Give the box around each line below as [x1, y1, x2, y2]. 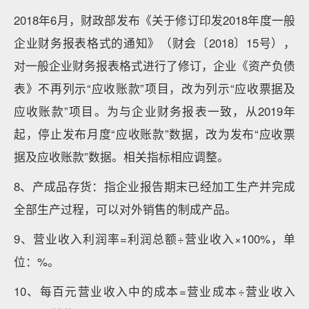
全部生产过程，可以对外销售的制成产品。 [14, 201, 237, 217]
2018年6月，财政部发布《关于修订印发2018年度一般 [14, 12, 295, 28]
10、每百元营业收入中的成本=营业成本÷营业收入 [14, 283, 295, 299]
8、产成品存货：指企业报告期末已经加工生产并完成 [14, 178, 295, 195]
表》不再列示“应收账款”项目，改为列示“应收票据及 [14, 80, 295, 97]
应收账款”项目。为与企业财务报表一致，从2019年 [14, 103, 295, 119]
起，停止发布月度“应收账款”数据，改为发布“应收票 [14, 126, 295, 142]
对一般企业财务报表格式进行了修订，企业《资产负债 [14, 57, 295, 74]
